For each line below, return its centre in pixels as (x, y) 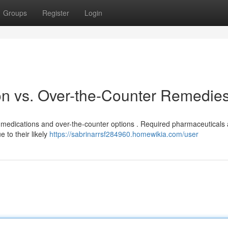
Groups (15, 13)
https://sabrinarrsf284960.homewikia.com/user (124, 134)
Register (56, 13)
